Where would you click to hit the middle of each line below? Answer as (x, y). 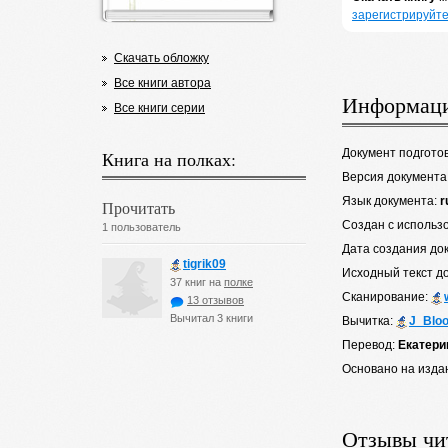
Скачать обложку (161, 58)
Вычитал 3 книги (211, 318)
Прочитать (138, 207)
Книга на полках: (169, 159)
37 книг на (197, 282)
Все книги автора (162, 83)
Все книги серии (159, 108)
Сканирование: (386, 297)
